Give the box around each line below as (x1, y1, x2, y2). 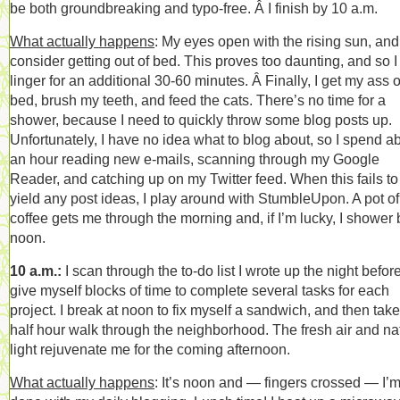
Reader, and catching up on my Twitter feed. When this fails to (10, 171, 398, 187)
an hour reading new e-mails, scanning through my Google (10, 151, 379, 167)
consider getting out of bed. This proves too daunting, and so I (10, 53, 397, 69)
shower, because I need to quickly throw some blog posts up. (10, 112, 392, 128)
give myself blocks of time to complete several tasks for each (10, 282, 389, 298)
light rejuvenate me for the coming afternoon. (10, 341, 290, 357)
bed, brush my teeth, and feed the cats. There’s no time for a (10, 92, 386, 108)
